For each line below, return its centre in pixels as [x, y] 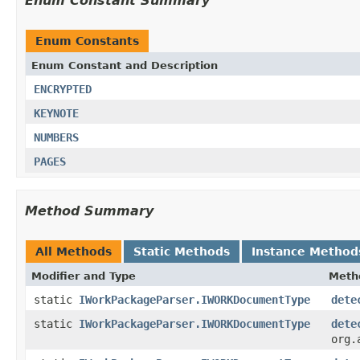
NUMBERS [56, 137]
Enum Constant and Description [125, 65]
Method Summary [89, 211]
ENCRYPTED [63, 89]
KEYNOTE [56, 113]
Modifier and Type [84, 276]
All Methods [74, 251]
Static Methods [182, 251]
